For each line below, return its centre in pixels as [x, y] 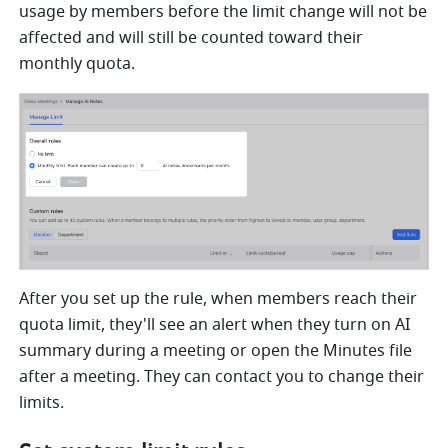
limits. [42, 403]
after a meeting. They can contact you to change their [222, 377]
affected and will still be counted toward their [191, 38]
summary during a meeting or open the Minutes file [216, 351]
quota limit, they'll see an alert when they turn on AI [215, 325]
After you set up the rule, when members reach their [218, 299]
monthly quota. [77, 64]
